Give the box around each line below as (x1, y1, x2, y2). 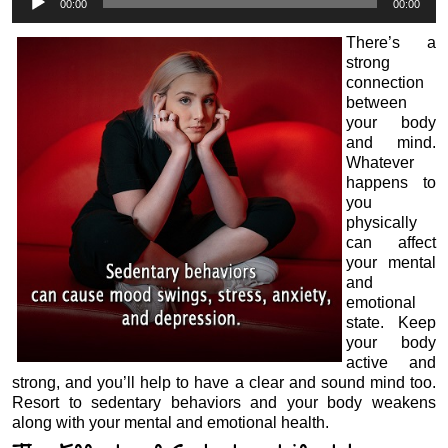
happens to (345, 173, 436, 191)
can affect (345, 233, 436, 251)
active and (345, 353, 436, 371)
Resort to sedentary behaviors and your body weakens (12, 393, 436, 411)
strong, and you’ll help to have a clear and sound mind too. (12, 373, 436, 391)
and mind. (345, 133, 436, 151)
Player (11, 2, 58, 20)
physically (345, 213, 417, 231)
